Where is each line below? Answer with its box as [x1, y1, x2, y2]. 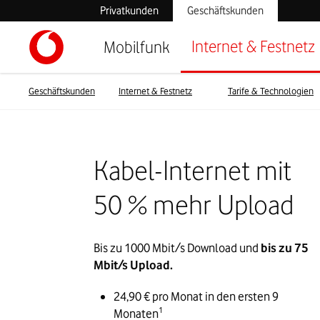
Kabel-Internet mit [94, 154, 292, 187]
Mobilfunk [104, 37, 171, 56]
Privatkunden [100, 4, 159, 17]
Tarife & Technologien [228, 85, 314, 96]
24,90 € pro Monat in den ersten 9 [114, 289, 279, 304]
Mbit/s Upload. [94, 258, 176, 273]
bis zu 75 [261, 241, 309, 256]
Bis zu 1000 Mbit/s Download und [94, 241, 261, 256]
